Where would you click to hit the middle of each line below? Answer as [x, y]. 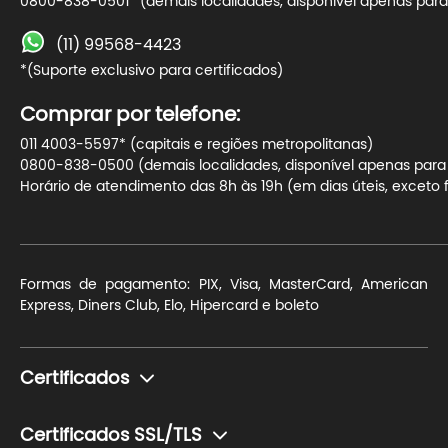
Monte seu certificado [96, 416]
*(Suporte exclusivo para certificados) [151, 71]
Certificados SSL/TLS [111, 436]
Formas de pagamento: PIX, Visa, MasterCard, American [224, 285]
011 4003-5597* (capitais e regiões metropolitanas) [196, 145]
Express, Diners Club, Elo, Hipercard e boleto [169, 306]
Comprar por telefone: [130, 115]
